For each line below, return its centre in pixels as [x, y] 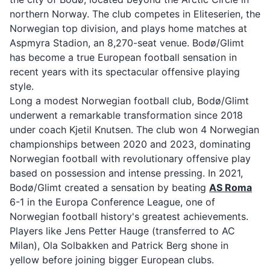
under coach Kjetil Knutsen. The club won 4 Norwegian [134, 130]
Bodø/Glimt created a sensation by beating [109, 187]
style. [22, 86]
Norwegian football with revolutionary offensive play [130, 159]
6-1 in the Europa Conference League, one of [112, 202]
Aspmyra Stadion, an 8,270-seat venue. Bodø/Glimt [127, 43]
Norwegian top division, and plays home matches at [128, 28]
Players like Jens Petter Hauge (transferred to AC [122, 231]
